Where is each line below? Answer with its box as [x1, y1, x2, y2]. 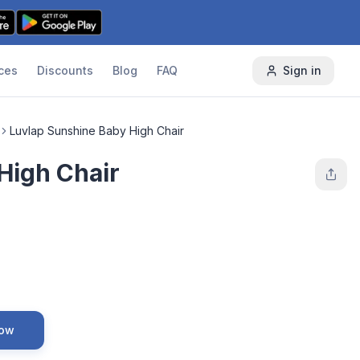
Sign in [282, 63, 321, 77]
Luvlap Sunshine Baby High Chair [10, 124, 184, 137]
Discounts [36, 63, 93, 77]
